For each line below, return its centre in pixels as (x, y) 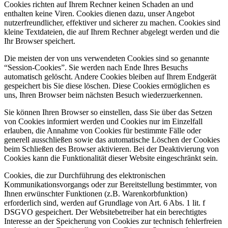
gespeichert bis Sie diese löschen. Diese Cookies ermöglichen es (107, 86)
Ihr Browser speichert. (40, 41)
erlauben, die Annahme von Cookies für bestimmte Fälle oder (103, 131)
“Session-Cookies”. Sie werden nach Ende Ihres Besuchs (96, 68)
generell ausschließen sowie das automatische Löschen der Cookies (112, 140)
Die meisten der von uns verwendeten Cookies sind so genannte (107, 59)
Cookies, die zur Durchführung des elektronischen (85, 176)
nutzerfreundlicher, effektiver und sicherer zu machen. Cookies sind (112, 23)
